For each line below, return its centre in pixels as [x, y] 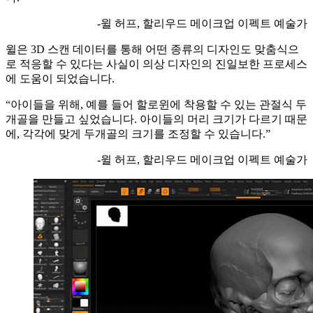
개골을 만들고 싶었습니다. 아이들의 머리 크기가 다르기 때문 [156, 119]
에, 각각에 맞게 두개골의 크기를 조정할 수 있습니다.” [138, 133]
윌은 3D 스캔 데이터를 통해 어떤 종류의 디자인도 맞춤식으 [152, 49]
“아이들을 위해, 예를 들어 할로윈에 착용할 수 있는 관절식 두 [156, 104]
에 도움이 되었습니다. [60, 78]
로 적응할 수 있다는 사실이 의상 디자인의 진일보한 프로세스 [156, 64]
